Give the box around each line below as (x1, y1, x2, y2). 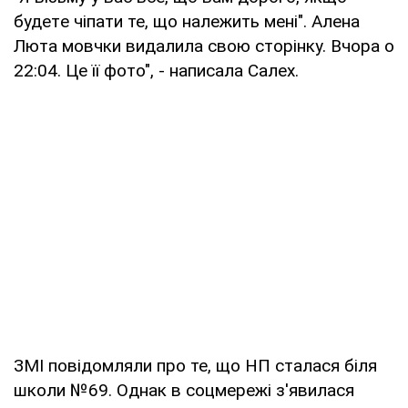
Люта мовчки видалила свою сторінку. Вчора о (14, 35, 394, 56)
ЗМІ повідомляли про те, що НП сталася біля (14, 354, 377, 376)
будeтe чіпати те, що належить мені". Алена (14, 10, 360, 32)
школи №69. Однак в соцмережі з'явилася (14, 379, 354, 401)
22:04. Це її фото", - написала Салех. (14, 59, 299, 81)
